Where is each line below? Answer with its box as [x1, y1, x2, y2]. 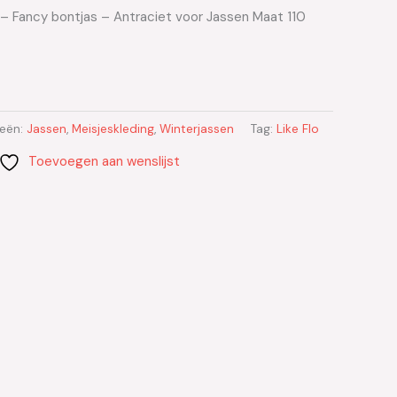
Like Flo [276, 121, 319, 137]
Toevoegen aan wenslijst [27, 152, 180, 170]
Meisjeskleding [72, 121, 154, 137]
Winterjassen [160, 121, 234, 137]
